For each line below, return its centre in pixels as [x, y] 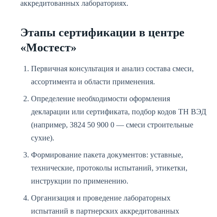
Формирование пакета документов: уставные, [107, 155]
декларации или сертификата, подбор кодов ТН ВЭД [119, 112]
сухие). [43, 138]
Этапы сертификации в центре [102, 32]
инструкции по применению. [80, 181]
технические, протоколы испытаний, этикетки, [109, 168]
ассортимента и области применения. [93, 82]
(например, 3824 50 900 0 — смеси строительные [112, 125]
